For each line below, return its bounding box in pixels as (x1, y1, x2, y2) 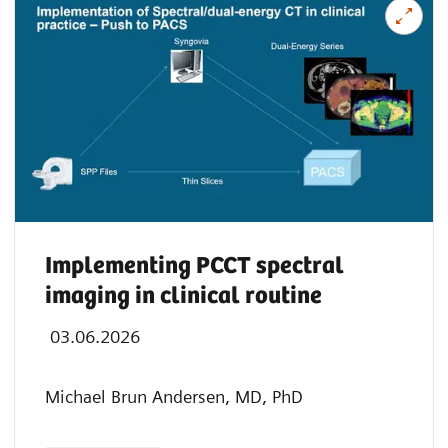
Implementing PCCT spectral (45, 252, 344, 280)
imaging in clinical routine (45, 282, 322, 310)
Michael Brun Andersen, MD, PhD (45, 385, 303, 407)
